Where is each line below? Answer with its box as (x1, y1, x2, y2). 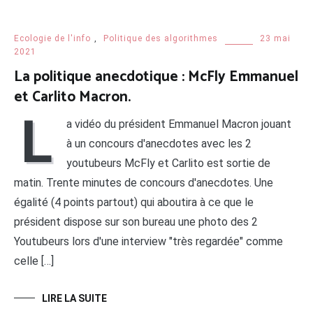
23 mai (260, 33, 291, 43)
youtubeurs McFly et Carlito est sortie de (66, 156, 270, 170)
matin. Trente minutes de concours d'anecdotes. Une (14, 175, 273, 189)
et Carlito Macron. (14, 85, 131, 109)
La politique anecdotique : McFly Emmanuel (14, 64, 298, 89)
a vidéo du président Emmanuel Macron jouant (66, 117, 291, 131)
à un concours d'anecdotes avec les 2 (66, 136, 252, 150)
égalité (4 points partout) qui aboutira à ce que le (14, 195, 254, 209)
